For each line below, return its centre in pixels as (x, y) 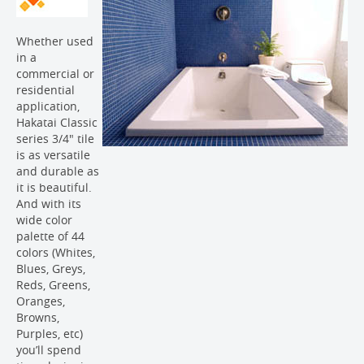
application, (48, 106)
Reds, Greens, (53, 285)
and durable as (58, 171)
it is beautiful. (54, 187)
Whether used (55, 41)
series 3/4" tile (55, 139)
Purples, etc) (50, 334)
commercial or (55, 74)
